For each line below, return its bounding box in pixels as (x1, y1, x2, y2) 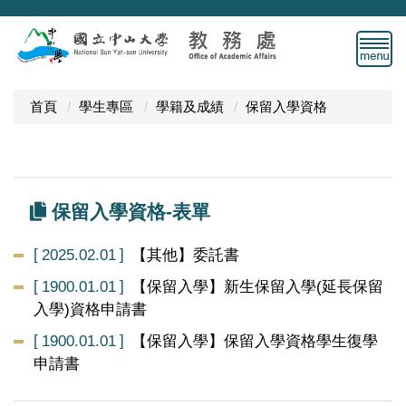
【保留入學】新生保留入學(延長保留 (131, 278, 384, 295)
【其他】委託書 (131, 246, 240, 264)
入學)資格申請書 (34, 301, 147, 318)
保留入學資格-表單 (46, 201, 210, 222)
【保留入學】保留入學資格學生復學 (131, 333, 379, 350)
